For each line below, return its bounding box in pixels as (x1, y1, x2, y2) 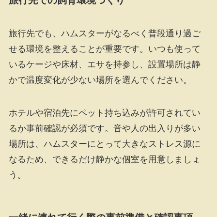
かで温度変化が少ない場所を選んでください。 (8, 75, 192, 85)
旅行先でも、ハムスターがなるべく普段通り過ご (8, 29, 201, 39)
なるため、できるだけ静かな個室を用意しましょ (8, 155, 201, 165)
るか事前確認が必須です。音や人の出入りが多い (8, 124, 201, 134)
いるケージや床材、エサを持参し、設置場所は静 (8, 60, 201, 70)
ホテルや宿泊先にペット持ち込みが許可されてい (8, 108, 201, 118)
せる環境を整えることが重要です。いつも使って (8, 44, 201, 54)
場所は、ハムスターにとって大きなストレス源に (8, 139, 201, 149)
